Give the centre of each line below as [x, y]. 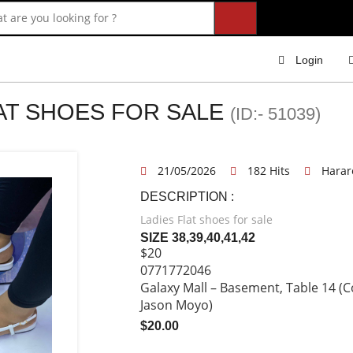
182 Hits [268, 170]
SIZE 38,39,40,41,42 [197, 237]
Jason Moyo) [176, 305]
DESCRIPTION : [187, 196]
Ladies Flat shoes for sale [206, 219]
